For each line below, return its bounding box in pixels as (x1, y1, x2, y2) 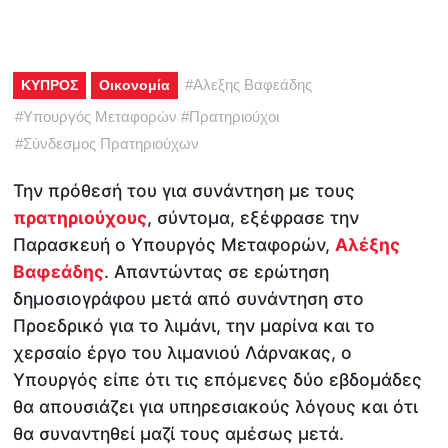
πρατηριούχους (13, 206, 148, 228)
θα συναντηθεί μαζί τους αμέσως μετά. (13, 422, 350, 444)
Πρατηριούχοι (189, 107, 280, 125)
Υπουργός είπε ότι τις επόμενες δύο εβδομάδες (13, 368, 423, 390)
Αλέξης (335, 233, 401, 255)
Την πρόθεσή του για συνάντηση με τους (13, 179, 356, 201)
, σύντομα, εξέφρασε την (147, 206, 360, 228)
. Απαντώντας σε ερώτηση (104, 260, 330, 282)
